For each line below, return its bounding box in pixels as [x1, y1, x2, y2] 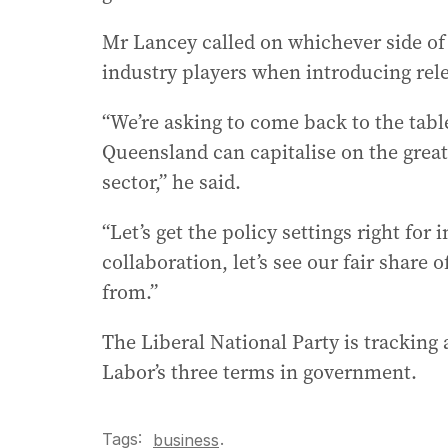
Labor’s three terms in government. [102, 358, 417, 387]
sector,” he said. [102, 168, 241, 197]
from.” [102, 278, 158, 307]
